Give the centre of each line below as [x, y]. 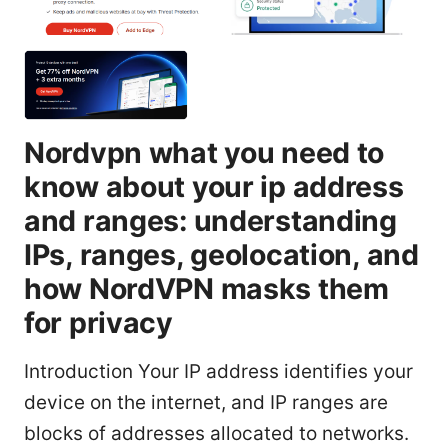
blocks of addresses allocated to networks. [216, 433]
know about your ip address [214, 186]
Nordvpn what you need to [204, 152]
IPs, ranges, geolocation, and [221, 254]
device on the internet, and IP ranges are [206, 402]
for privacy [98, 322]
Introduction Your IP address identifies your [218, 371]
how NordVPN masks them [206, 288]
